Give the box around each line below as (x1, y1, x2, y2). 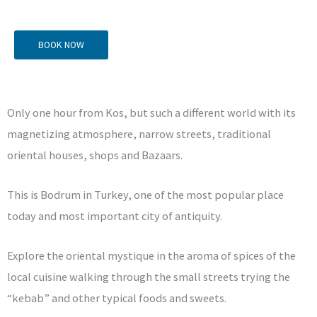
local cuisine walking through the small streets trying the (7, 270, 290, 284)
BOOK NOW (38, 38, 84, 51)
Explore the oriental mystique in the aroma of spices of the (7, 248, 296, 263)
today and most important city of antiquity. (7, 209, 222, 224)
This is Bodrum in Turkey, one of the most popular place (7, 188, 284, 202)
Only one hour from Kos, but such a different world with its (7, 105, 296, 120)
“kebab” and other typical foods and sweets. (7, 291, 226, 306)
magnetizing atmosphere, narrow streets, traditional (7, 126, 271, 141)
